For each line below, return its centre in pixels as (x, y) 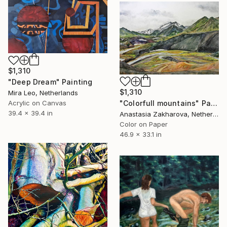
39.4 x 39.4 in (30, 113)
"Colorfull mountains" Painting (214, 103)
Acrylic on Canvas (37, 103)
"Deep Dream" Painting (50, 82)
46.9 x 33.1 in (141, 135)
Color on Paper (144, 124)
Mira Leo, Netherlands (43, 93)
